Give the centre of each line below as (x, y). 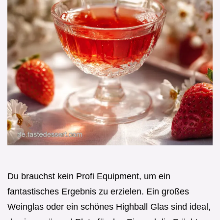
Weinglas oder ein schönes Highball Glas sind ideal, (109, 206)
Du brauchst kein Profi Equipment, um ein (89, 176)
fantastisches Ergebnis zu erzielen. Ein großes (98, 191)
